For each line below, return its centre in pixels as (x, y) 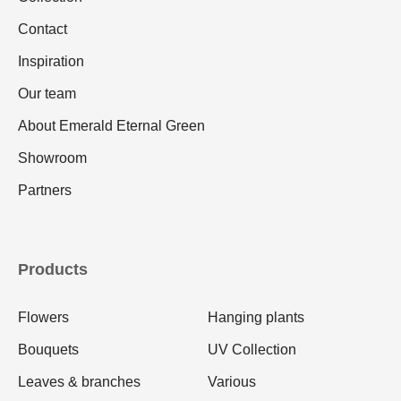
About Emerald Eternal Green (111, 126)
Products (53, 270)
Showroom (52, 158)
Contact (43, 30)
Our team (47, 94)
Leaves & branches (79, 382)
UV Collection (252, 350)
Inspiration (51, 62)
